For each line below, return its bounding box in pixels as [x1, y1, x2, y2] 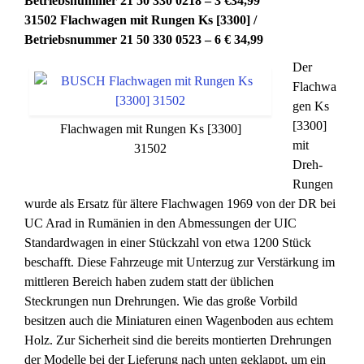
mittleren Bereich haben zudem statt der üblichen [24, 275, 274, 288]
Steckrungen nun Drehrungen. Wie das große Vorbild [24, 294, 297, 308]
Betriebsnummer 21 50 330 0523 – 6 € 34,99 [24, 32, 263, 46]
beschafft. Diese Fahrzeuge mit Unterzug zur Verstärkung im [24, 255, 335, 269]
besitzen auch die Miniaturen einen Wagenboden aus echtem [24, 314, 333, 327]
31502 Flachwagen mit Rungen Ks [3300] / [24, 13, 257, 27]
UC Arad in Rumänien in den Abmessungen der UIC [24, 216, 297, 230]
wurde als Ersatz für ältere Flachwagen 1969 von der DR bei [24, 197, 336, 210]
